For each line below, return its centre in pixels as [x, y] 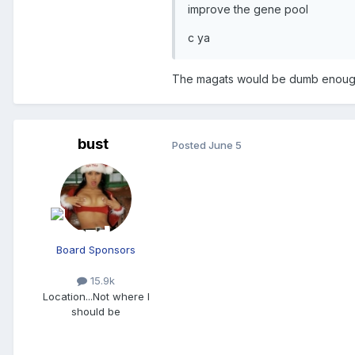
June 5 [225, 145]
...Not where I [117, 296]
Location [64, 296]
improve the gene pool [248, 10]
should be [96, 311]
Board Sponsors [96, 250]
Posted [190, 145]
